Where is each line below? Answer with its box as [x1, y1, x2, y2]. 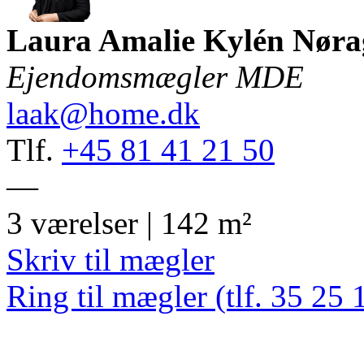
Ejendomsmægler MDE [6, 59, 304, 95]
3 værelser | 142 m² [6, 206, 252, 241]
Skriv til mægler [6, 242, 214, 278]
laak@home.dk [6, 96, 200, 132]
